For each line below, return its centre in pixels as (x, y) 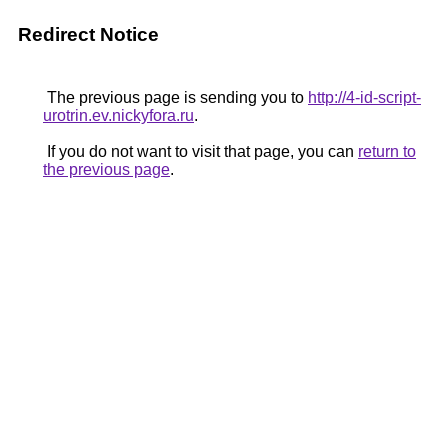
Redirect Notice (88, 34)
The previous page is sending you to (175, 97)
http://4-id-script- (364, 97)
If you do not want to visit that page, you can (200, 151)
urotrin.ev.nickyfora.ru (118, 115)
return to (387, 151)
